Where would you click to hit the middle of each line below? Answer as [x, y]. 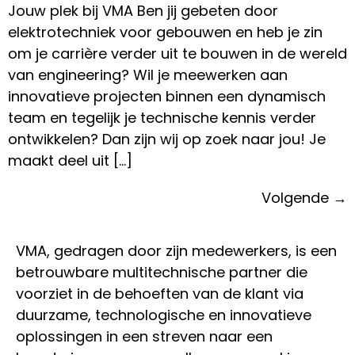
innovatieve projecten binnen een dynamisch [167, 97]
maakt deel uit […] [70, 161]
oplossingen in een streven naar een [144, 337]
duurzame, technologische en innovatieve [164, 315]
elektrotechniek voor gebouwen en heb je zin [165, 32]
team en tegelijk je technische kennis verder [162, 118]
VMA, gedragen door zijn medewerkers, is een [176, 251]
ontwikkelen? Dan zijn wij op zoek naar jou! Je [167, 139]
